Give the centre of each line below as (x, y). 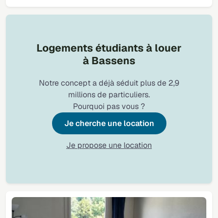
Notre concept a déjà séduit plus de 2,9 (109, 83)
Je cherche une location (109, 123)
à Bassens (109, 60)
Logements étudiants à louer (109, 48)
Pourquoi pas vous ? (109, 106)
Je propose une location (109, 145)
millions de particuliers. (109, 94)
